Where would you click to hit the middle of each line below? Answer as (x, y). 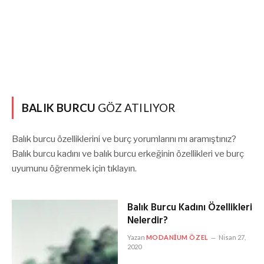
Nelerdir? (147, 221)
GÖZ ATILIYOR (136, 108)
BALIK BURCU (59, 108)
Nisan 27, (232, 237)
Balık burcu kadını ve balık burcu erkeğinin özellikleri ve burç (128, 154)
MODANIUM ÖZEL (177, 237)
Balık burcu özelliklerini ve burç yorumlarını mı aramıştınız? (124, 139)
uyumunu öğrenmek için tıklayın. (74, 169)
